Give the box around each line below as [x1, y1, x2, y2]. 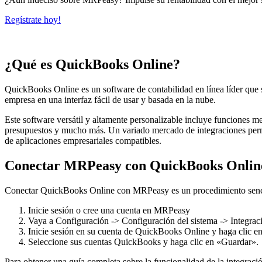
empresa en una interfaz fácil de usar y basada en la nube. [5, 95, 216, 105]
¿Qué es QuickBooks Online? [5, 57, 180, 73]
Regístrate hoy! [5, 15, 61, 25]
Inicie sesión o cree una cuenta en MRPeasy [28, 205, 190, 215]
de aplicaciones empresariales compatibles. [5, 136, 161, 146]
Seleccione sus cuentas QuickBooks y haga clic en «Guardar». [28, 236, 258, 247]
